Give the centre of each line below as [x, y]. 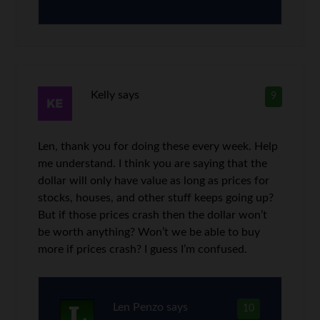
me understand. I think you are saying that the [153, 164]
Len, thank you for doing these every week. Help [158, 147]
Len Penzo [138, 307]
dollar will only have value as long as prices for [154, 181]
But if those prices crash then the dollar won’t [153, 215]
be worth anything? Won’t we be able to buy [149, 232]
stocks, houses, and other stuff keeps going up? [156, 198]
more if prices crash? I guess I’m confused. [143, 250]
